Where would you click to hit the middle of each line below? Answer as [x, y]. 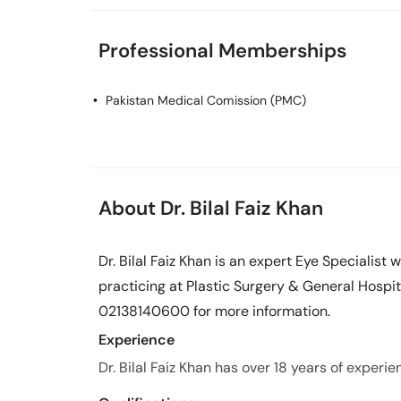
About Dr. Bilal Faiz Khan [211, 208]
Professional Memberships [222, 51]
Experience [137, 340]
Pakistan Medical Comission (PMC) [206, 100]
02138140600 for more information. [214, 311]
